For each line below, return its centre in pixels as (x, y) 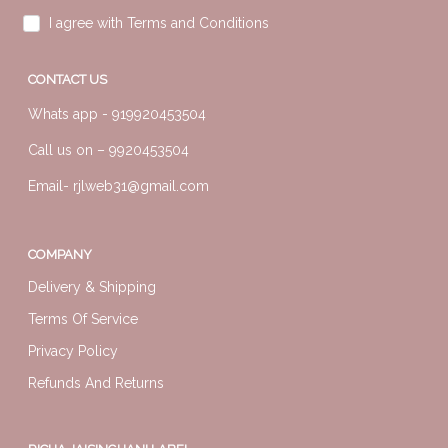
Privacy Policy (73, 350)
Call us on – (68, 149)
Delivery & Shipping (92, 286)
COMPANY (60, 254)
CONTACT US (67, 79)
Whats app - (70, 113)
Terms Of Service (83, 318)
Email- (50, 185)
